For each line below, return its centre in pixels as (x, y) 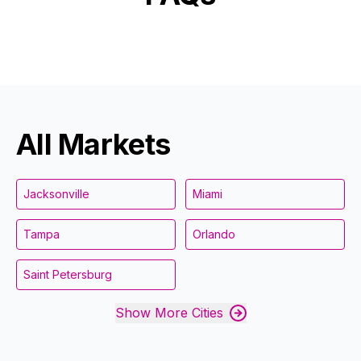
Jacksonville (56, 193)
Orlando (214, 234)
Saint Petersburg (68, 274)
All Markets (93, 144)
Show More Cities (169, 312)
